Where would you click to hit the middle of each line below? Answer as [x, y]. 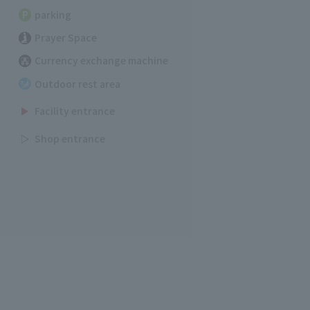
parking [53, 14]
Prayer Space [66, 38]
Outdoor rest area [78, 83]
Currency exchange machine [102, 61]
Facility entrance [75, 111]
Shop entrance [70, 139]
